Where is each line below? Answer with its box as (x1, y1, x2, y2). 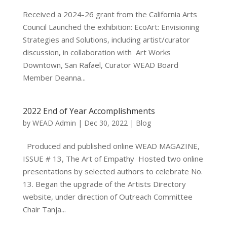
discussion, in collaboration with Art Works (22, 47, 171, 57)
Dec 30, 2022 (84, 118, 128, 128)
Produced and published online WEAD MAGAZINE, (22, 141, 200, 151)
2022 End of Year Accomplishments (22, 105, 155, 117)
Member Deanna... (22, 72, 86, 83)
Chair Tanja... (22, 204, 66, 214)
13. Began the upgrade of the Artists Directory (22, 179, 186, 189)
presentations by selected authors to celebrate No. (22, 166, 203, 176)
